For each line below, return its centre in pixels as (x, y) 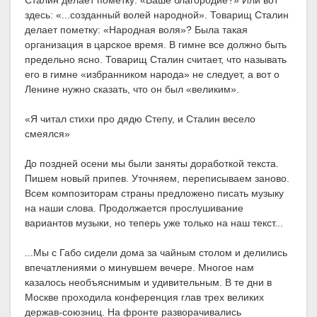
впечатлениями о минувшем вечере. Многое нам (139, 268)
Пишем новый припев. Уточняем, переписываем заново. (157, 179)
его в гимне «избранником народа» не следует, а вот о (152, 75)
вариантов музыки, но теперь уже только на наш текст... (154, 223)
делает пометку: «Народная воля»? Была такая (136, 30)
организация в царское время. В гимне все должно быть (156, 45)
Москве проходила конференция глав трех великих (144, 298)
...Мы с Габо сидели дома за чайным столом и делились (156, 253)
